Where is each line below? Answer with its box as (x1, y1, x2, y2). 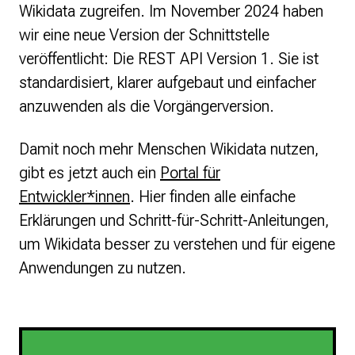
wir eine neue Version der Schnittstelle (19, 25, 269, 45)
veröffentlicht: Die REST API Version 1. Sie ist (19, 49, 319, 69)
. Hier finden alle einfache (130, 187, 296, 207)
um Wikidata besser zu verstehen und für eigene (19, 235, 335, 254)
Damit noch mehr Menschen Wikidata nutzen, (19, 139, 319, 159)
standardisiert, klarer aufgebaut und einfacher (19, 73, 316, 93)
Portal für (160, 163, 220, 183)
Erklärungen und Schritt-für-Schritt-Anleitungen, (19, 211, 329, 231)
